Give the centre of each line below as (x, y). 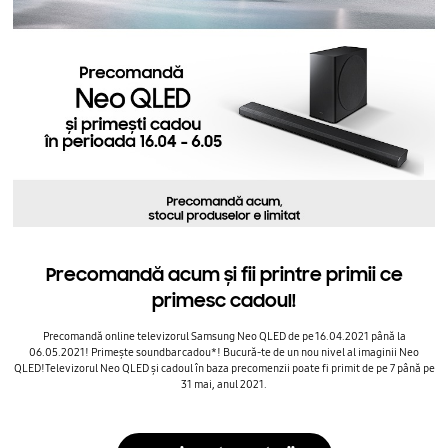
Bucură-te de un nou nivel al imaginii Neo (320, 352)
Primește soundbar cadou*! (156, 352)
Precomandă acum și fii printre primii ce (224, 274)
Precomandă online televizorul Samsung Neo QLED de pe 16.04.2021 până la (224, 336)
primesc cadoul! (224, 300)
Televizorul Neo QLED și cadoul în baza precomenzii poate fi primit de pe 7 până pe (239, 368)
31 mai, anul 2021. (224, 384)
